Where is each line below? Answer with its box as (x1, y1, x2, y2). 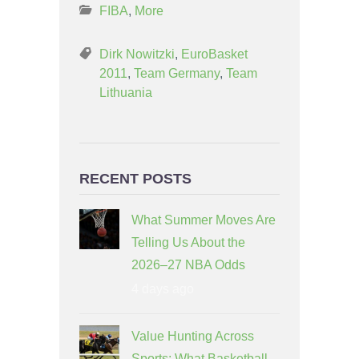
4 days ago (131, 282, 194, 296)
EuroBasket (181, 46, 248, 61)
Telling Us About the (131, 236, 245, 250)
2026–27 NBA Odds (131, 258, 245, 272)
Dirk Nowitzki (99, 46, 175, 61)
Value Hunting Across (131, 329, 254, 344)
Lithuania (99, 85, 152, 99)
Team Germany (134, 66, 220, 80)
